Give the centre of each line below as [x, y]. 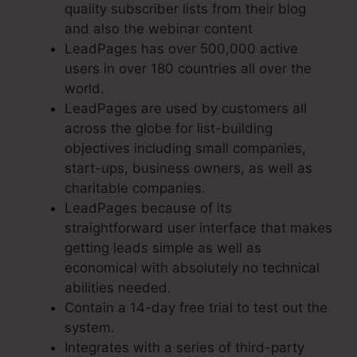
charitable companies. [135, 188]
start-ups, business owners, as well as [188, 169]
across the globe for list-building [169, 129]
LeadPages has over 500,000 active [181, 49]
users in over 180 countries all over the [188, 69]
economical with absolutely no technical [192, 268]
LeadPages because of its [148, 208]
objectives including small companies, [185, 149]
